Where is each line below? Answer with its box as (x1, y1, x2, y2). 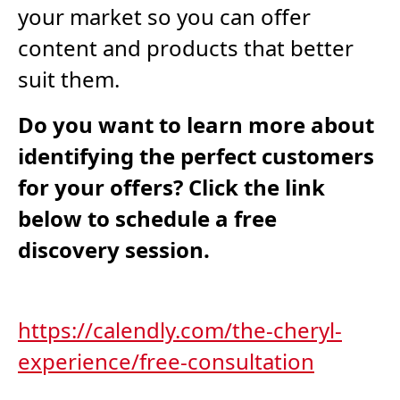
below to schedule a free (18, 203, 277, 233)
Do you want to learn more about (18, 109, 374, 139)
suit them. (18, 63, 120, 94)
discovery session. (18, 234, 210, 264)
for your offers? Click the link (18, 171, 325, 202)
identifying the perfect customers (18, 140, 374, 171)
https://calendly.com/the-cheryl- (18, 314, 342, 345)
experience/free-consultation (18, 346, 314, 376)
